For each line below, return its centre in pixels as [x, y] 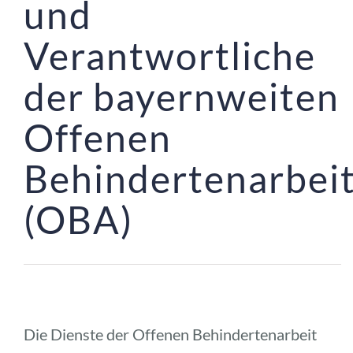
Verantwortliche [169, 55]
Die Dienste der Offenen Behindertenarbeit [170, 334]
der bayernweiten [181, 96]
